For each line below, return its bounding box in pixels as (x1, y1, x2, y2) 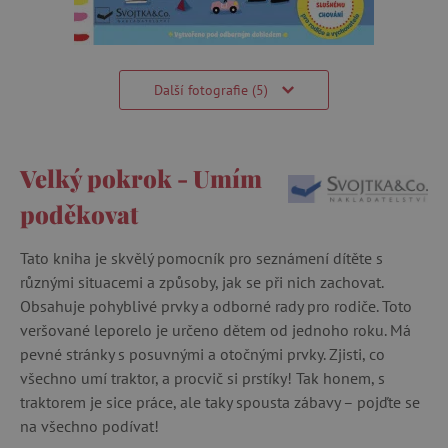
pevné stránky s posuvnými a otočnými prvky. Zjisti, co (20, 343, 385, 364)
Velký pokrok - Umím (20, 161, 262, 194)
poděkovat (20, 197, 138, 230)
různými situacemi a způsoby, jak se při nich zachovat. (20, 271, 383, 292)
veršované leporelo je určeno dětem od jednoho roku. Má (20, 319, 411, 340)
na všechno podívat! (20, 415, 159, 436)
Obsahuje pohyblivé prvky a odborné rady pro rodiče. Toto (20, 295, 412, 316)
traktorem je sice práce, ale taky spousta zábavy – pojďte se (20, 391, 420, 412)
